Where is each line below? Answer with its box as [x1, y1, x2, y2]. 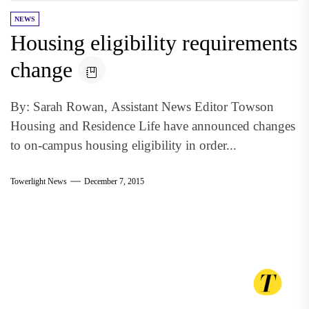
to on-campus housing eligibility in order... [10, 138, 237, 152]
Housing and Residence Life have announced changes [10, 119, 295, 133]
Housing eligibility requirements [10, 30, 297, 55]
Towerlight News [10, 176, 67, 186]
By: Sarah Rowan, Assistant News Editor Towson [10, 99, 274, 114]
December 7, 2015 [84, 176, 144, 186]
